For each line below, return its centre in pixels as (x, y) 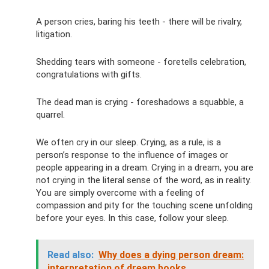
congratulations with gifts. (89, 74)
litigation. (54, 34)
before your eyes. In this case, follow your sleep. (132, 218)
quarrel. (50, 114)
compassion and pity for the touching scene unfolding (144, 205)
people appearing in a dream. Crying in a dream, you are (145, 167)
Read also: (71, 255)
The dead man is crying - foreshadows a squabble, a (140, 102)
